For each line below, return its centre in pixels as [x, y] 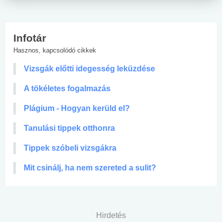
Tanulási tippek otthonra [69, 128]
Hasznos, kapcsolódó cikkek [55, 50]
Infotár [30, 38]
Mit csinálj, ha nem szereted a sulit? [90, 167]
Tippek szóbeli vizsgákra [70, 148]
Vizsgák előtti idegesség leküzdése [89, 68]
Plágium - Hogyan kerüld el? [77, 108]
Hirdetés [111, 215]
